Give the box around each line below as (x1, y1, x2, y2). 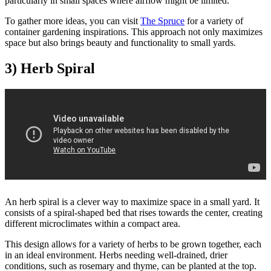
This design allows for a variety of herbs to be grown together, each (5, 239, 261, 250)
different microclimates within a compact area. (5, 218, 180, 229)
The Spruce (140, 16, 184, 27)
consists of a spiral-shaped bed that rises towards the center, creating (5, 207, 263, 218)
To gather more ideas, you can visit (5, 16, 140, 27)
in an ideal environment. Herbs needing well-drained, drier (5, 250, 227, 261)
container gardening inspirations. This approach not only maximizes (5, 27, 263, 38)
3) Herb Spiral (5, 60, 95, 77)
